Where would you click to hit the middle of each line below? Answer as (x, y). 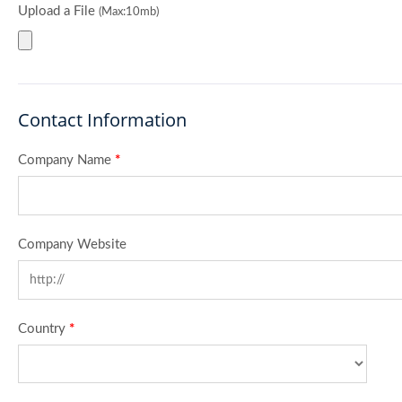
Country (44, 328)
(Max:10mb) (129, 11)
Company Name (66, 160)
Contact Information (102, 119)
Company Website (72, 244)
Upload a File (58, 11)
